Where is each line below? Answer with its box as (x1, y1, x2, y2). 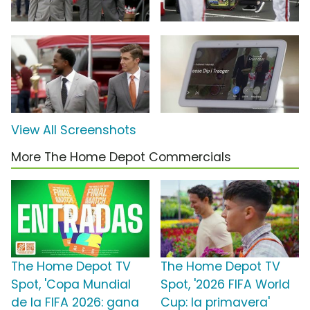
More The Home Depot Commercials (11, 149, 231, 166)
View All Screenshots (11, 122, 136, 139)
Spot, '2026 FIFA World (161, 276, 290, 293)
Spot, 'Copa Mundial (11, 276, 131, 293)
